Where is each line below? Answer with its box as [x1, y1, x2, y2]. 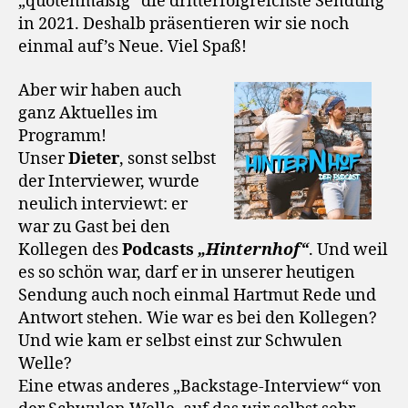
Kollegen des [18, 239, 122, 260]
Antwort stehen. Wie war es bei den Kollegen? [18, 307, 377, 329]
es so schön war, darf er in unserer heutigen [18, 261, 355, 283]
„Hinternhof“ [198, 239, 309, 260]
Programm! [18, 125, 107, 147]
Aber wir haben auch [18, 79, 181, 101]
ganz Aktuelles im [18, 102, 158, 124]
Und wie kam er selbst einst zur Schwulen [18, 330, 342, 352]
